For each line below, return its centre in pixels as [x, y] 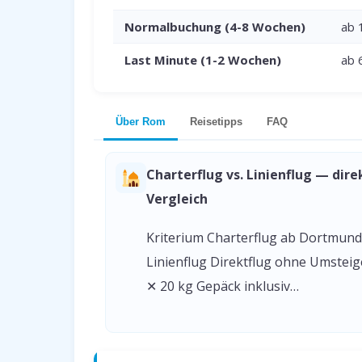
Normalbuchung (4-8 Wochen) [215, 27]
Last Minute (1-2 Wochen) [203, 60]
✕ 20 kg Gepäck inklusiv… [223, 286]
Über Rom [141, 122]
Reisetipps [216, 122]
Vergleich [177, 199]
